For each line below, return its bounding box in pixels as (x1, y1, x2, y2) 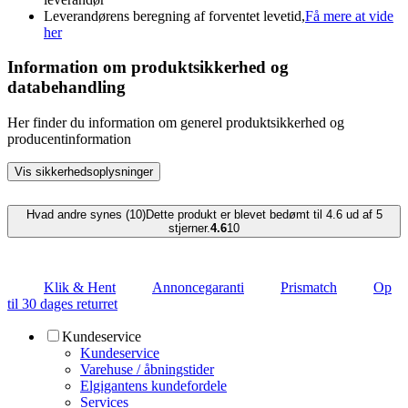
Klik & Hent (44, 280, 116, 295)
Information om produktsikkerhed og (7, 57, 289, 77)
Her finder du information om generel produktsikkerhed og (7, 115, 344, 131)
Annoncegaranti (152, 280, 244, 295)
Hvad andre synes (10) (25, 208, 146, 222)
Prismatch (280, 280, 337, 295)
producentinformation (7, 131, 131, 148)
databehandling (7, 77, 126, 97)
